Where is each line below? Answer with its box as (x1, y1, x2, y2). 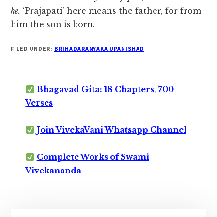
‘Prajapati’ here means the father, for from (20, 6, 201, 16)
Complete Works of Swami (36, 152, 149, 162)
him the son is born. (11, 19, 95, 30)
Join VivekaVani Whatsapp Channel (36, 125, 186, 135)
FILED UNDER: (11, 45, 54, 53)
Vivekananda (25, 166, 82, 176)
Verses (25, 98, 53, 108)
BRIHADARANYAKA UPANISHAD (54, 45, 144, 53)
